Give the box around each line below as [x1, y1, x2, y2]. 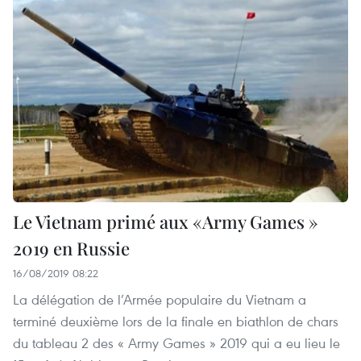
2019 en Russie [13, 236, 130, 261]
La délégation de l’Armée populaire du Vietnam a [13, 290, 306, 309]
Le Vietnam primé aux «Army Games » [13, 210, 318, 234]
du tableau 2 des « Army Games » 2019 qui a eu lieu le [13, 334, 340, 353]
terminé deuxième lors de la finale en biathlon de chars [13, 312, 338, 331]
